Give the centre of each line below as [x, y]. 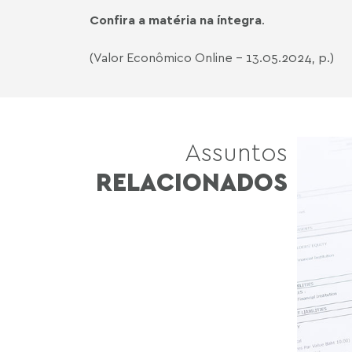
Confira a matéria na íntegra [176, 20]
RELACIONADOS [192, 181]
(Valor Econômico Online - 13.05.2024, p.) [212, 57]
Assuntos [236, 152]
